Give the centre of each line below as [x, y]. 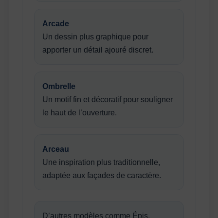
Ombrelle [59, 86]
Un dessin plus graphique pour [96, 36]
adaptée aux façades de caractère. [102, 175]
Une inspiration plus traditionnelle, [101, 162]
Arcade [56, 23]
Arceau [56, 149]
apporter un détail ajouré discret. [98, 50]
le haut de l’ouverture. [80, 112]
